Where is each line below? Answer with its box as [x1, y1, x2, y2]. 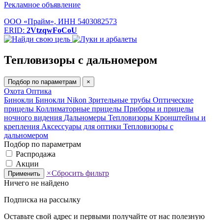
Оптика [26, 86, 52, 95]
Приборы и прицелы [124, 104, 193, 113]
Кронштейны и [155, 113, 206, 122]
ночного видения [4, 113, 64, 122]
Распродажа [16, 149, 55, 158]
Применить [8, 169, 40, 177]
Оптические [153, 95, 193, 104]
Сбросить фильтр [52, 168, 109, 177]
